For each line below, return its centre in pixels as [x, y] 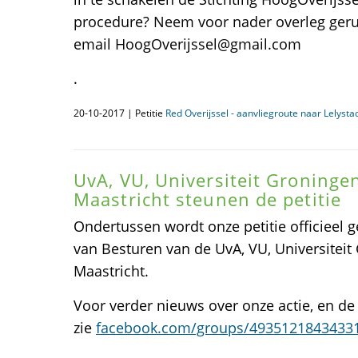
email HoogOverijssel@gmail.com [187, 44]
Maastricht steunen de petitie [207, 199]
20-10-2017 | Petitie [119, 113]
